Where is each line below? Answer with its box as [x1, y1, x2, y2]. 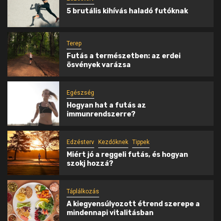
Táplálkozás [66, 187, 99, 195]
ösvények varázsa [66, 60, 131, 69]
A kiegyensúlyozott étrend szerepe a [66, 199, 200, 208]
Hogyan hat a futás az [66, 101, 146, 110]
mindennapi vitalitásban [66, 208, 153, 217]
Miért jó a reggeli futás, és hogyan [66, 150, 188, 159]
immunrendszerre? [66, 110, 136, 118]
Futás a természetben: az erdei [66, 51, 181, 60]
